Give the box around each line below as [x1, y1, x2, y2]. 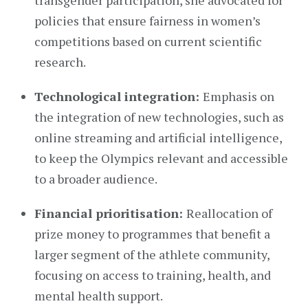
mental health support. [34, 287, 163, 304]
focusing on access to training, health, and [34, 267, 271, 283]
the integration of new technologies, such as [34, 109, 284, 125]
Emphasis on [203, 88, 274, 104]
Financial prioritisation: [34, 205, 186, 221]
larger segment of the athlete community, [34, 246, 269, 263]
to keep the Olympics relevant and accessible [34, 150, 288, 166]
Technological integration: [34, 88, 203, 104]
